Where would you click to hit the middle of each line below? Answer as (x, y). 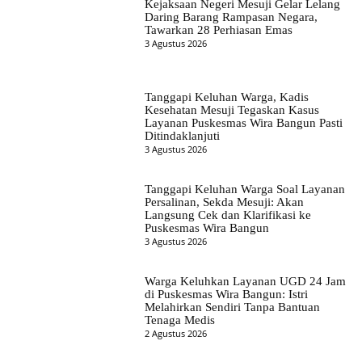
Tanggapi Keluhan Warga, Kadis (226, 97)
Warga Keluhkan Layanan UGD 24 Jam (245, 282)
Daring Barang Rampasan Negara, (231, 17)
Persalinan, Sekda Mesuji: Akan (224, 202)
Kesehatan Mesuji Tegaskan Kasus (232, 109)
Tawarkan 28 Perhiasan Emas (218, 30)
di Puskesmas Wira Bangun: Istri (226, 295)
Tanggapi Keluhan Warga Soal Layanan (244, 189)
